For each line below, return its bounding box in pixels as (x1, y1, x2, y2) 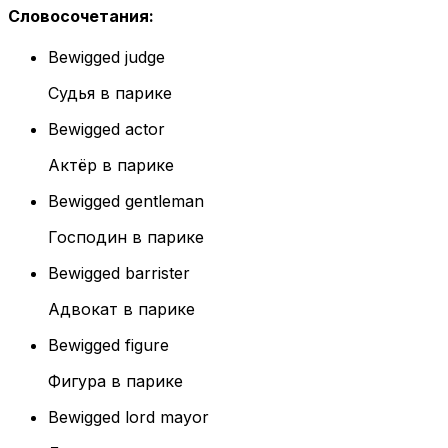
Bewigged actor (48, 119, 165, 140)
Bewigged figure (48, 335, 169, 356)
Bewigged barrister (48, 263, 190, 284)
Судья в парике (48, 83, 172, 104)
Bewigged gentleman (48, 191, 204, 212)
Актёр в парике (48, 155, 174, 176)
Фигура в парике (48, 371, 183, 392)
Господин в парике (48, 227, 204, 248)
